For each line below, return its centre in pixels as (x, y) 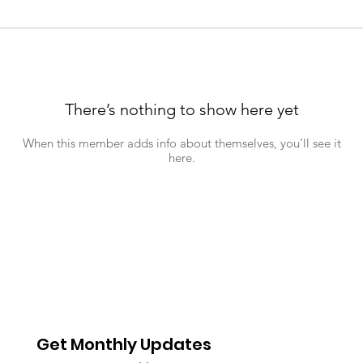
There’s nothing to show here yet (181, 109)
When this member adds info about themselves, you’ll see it (181, 143)
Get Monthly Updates (124, 344)
